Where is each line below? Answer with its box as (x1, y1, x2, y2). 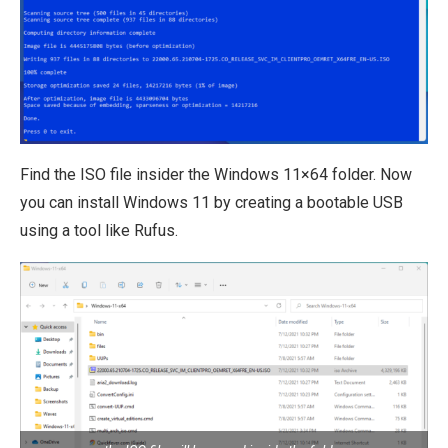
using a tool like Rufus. (20, 221, 178, 241)
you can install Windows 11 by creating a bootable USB (20, 193, 403, 213)
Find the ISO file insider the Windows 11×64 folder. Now (20, 165, 412, 185)
